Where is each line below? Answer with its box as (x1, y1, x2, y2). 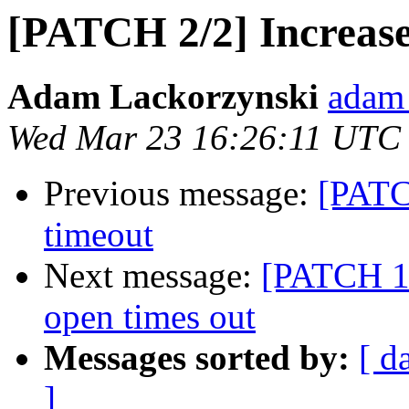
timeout (44, 215, 153, 255)
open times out (44, 297, 256, 337)
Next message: (44, 256, 261, 296)
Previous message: (44, 173, 318, 214)
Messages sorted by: (44, 338, 350, 378)
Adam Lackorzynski (7, 77, 319, 117)
